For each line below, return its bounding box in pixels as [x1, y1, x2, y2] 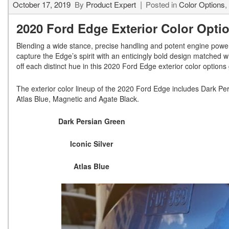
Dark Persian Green [58, 116, 125, 127]
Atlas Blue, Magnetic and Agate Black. [16, 94, 139, 104]
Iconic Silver [70, 139, 113, 149]
